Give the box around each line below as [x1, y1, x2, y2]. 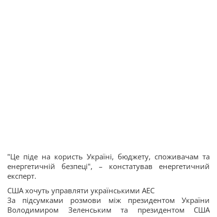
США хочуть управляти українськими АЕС [7, 186, 155, 195]
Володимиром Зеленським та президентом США [7, 205, 210, 215]
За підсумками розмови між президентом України [7, 195, 210, 205]
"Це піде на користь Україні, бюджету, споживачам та [7, 152, 210, 161]
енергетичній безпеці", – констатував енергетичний [7, 161, 210, 171]
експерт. [7, 171, 38, 181]
